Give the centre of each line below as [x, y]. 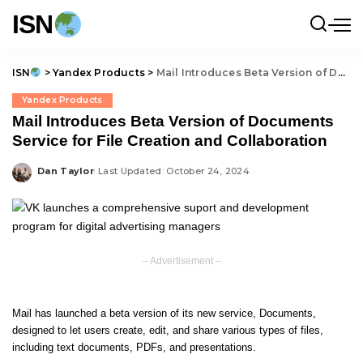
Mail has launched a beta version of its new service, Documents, [164, 314]
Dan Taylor [66, 171]
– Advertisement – [181, 261]
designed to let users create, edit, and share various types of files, [168, 331]
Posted [56, 177]
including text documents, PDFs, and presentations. [134, 348]
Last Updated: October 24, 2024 [174, 171]
